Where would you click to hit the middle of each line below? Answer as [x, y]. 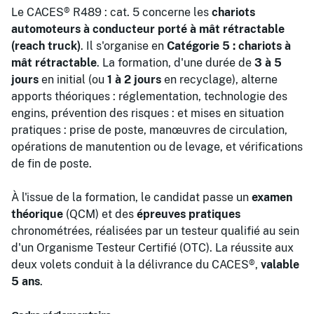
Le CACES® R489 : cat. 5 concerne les [111, 12]
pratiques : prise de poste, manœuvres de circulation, [149, 130]
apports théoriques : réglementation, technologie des [149, 96]
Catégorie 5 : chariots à [229, 46]
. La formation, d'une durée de [176, 62]
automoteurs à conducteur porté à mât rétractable [148, 29]
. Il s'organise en [124, 46]
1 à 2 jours [134, 79]
